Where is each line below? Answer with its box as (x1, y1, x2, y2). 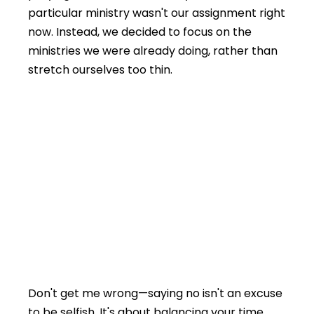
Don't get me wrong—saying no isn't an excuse (28, 285, 282, 301)
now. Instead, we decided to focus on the (28, 23, 252, 40)
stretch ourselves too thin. (28, 61, 172, 78)
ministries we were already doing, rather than (28, 42, 278, 59)
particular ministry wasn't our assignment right (28, 4, 285, 21)
